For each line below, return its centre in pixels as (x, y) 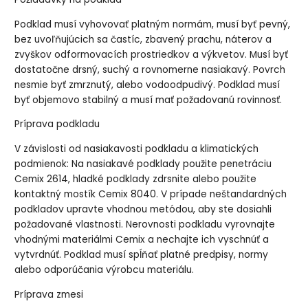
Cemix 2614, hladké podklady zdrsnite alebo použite (136, 179)
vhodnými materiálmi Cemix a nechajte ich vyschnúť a (142, 240)
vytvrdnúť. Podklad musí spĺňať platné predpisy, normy (142, 255)
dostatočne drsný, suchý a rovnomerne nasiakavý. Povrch (150, 69)
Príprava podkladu (57, 124)
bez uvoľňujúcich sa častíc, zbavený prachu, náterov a (143, 39)
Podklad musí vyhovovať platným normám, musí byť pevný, (153, 24)
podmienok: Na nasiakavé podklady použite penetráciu (143, 164)
